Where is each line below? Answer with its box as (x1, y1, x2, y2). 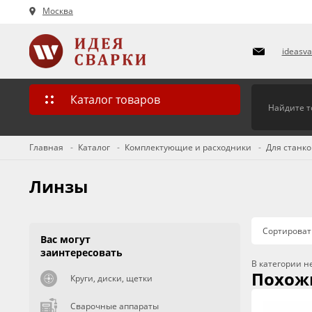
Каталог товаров (70, 92, 160, 107)
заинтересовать (40, 246, 123, 259)
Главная (29, 141, 63, 153)
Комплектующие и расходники (125, 141, 251, 153)
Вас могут (40, 233, 91, 246)
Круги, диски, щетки (70, 272, 153, 284)
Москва (42, 5, 73, 17)
